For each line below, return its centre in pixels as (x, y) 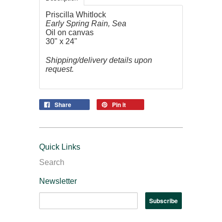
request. (60, 69)
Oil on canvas (70, 33)
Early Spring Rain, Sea (86, 24)
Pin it (119, 105)
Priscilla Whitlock (76, 15)
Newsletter (58, 181)
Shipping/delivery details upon (99, 60)
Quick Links (60, 147)
